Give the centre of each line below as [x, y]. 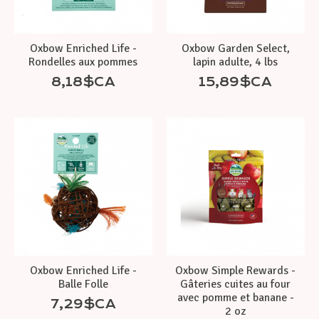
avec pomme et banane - [235, 298]
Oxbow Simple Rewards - [236, 271]
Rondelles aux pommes [83, 62]
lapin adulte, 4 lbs [236, 62]
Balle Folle [83, 284]
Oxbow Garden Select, [235, 49]
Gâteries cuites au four [236, 284]
